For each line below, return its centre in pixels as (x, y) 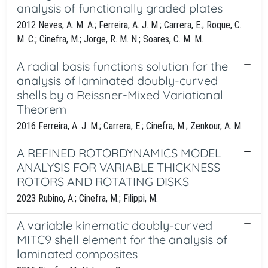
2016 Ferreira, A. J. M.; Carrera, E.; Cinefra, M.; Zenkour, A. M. (130, 126)
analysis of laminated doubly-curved (117, 80)
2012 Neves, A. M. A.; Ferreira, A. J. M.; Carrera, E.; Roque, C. (129, 25)
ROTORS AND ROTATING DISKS (103, 181)
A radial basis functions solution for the (122, 66)
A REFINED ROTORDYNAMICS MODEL (119, 153)
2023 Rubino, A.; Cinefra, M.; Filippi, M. (87, 198)
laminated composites (77, 254)
